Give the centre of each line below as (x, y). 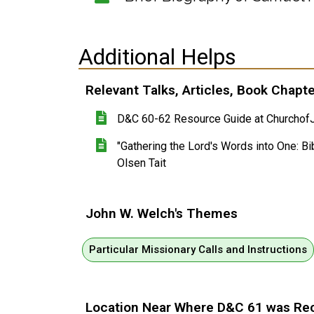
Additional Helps (157, 57)
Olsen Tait (142, 163)
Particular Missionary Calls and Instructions (198, 250)
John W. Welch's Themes (162, 214)
